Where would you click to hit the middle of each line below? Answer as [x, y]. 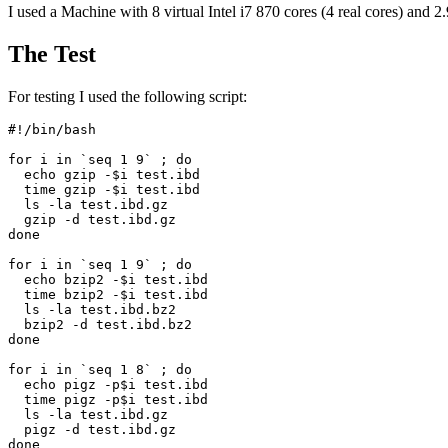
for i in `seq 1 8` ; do [100, 369]
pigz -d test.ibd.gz [92, 429]
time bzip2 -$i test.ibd [108, 294]
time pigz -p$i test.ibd [108, 399]
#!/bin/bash [52, 129]
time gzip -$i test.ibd [104, 189]
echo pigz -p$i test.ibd [108, 384]
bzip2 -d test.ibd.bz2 [100, 324]
